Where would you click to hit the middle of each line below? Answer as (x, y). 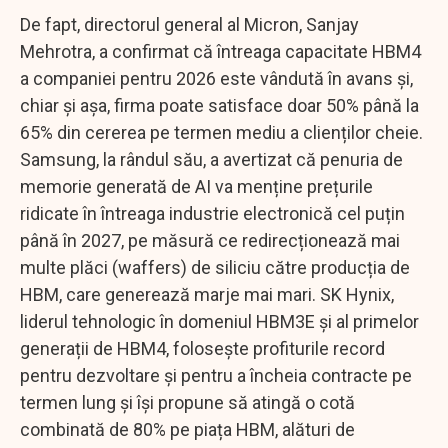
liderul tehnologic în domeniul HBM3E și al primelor (219, 321)
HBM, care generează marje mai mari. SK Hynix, (207, 294)
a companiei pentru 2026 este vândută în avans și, (216, 78)
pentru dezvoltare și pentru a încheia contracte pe (216, 375)
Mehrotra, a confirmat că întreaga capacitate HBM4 (220, 51)
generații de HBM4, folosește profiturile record (202, 348)
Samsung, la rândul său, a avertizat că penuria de (211, 159)
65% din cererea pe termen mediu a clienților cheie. (221, 132)
